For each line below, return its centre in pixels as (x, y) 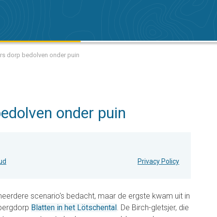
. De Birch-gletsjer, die (153, 208)
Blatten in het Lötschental (74, 208)
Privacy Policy (158, 161)
